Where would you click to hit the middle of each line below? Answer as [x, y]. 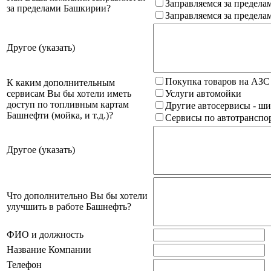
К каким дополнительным [61, 82]
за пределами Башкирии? [59, 8]
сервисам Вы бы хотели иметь [69, 93]
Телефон [24, 264]
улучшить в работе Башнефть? [69, 206]
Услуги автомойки [203, 93]
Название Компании [49, 249]
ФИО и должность [45, 234]
